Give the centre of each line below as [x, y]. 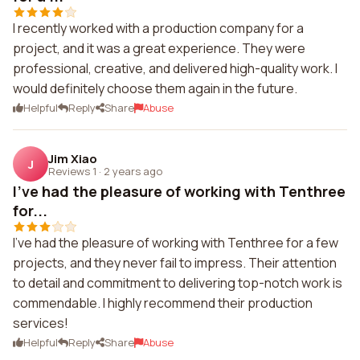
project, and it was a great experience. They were [159, 48]
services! [41, 323]
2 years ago [133, 171]
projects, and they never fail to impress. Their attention [175, 263]
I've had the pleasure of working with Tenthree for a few [176, 243]
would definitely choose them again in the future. [155, 88]
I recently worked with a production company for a [158, 28]
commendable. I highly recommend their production [163, 303]
